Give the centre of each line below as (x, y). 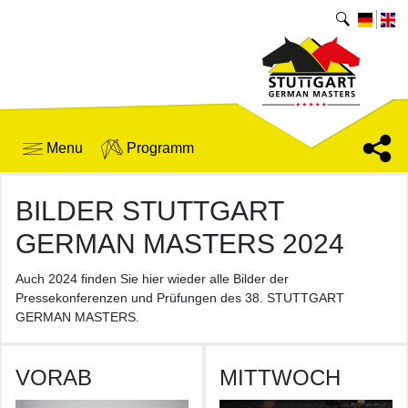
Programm (158, 148)
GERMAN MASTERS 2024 (180, 244)
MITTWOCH (280, 377)
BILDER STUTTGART (149, 211)
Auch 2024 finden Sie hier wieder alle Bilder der (152, 279)
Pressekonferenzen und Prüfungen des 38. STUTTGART (180, 298)
